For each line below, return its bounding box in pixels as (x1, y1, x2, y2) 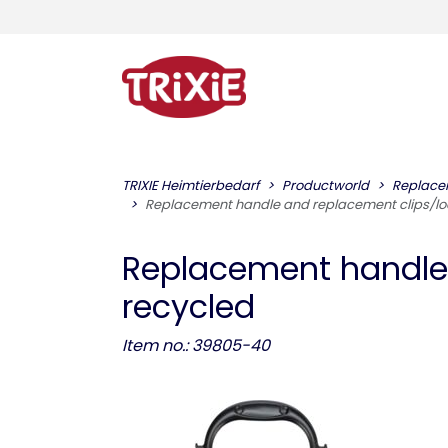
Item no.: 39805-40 (122, 334, 270, 357)
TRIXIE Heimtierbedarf (122, 176, 259, 195)
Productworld (282, 176, 369, 195)
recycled (122, 284, 255, 329)
